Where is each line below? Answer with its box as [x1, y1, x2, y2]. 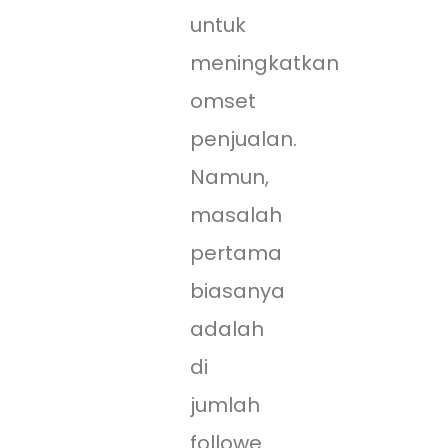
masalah [190, 201, 282, 230]
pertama [190, 239, 282, 268]
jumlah [190, 391, 260, 420]
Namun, [190, 163, 269, 192]
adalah [190, 315, 264, 344]
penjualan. [190, 125, 297, 154]
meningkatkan [190, 49, 339, 78]
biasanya [190, 277, 285, 306]
